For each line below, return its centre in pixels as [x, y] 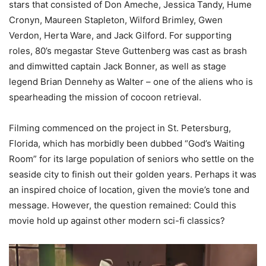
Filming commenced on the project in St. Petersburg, [120, 128]
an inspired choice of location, [73, 190]
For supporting [200, 36]
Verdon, [26, 36]
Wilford [145, 20]
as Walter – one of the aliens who [174, 82]
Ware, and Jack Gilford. [118, 36]
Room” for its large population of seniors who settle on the [132, 159]
